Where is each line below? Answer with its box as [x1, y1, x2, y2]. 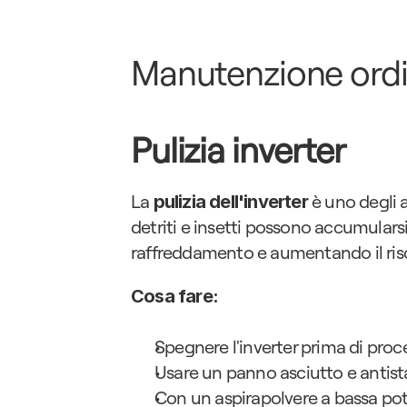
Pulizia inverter [131, 128, 345, 172]
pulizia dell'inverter [153, 191, 308, 213]
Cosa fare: [131, 285, 218, 307]
